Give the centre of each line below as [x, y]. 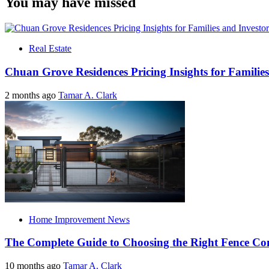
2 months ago [32, 95]
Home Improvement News [79, 219]
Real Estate [50, 49]
